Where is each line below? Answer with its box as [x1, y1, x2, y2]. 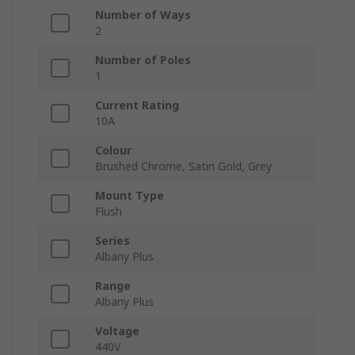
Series [95, 233, 130, 249]
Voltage [95, 323, 139, 339]
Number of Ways [95, 7, 191, 23]
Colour [95, 143, 132, 158]
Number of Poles [95, 52, 191, 68]
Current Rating [95, 97, 179, 113]
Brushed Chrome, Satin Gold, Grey [95, 158, 272, 174]
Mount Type [95, 188, 164, 204]
